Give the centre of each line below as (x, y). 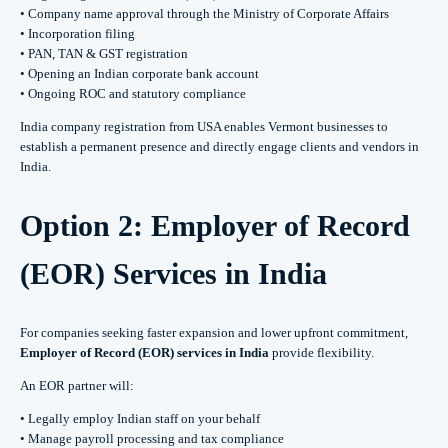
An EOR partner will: (77, 385)
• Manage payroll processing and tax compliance (152, 438)
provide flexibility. (321, 352)
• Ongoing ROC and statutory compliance (133, 93)
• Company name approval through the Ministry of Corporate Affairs (204, 13)
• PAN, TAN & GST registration (104, 53)
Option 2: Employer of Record (215, 225)
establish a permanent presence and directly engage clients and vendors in (219, 146)
